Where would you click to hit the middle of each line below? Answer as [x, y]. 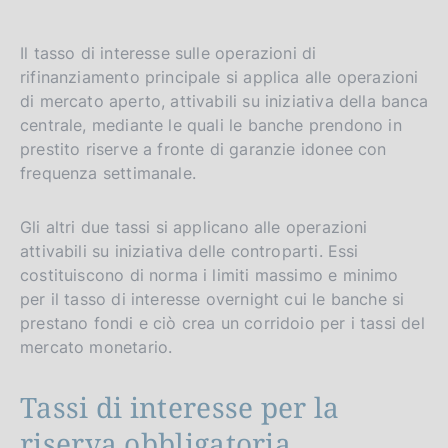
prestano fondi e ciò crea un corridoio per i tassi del [222, 322]
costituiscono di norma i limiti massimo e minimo [209, 274]
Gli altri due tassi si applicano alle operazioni [194, 226]
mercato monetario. [96, 346]
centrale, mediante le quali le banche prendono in [211, 124]
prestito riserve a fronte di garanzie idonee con [203, 148]
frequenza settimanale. [108, 172]
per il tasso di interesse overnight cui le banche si [212, 298]
